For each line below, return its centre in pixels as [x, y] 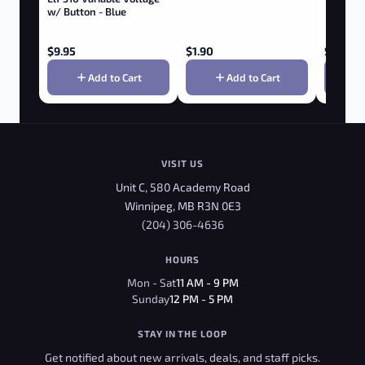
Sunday [151, 298]
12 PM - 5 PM [201, 298]
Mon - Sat [151, 282]
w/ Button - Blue [87, 11]
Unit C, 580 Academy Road [182, 187]
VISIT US [182, 163]
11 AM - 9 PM [207, 282]
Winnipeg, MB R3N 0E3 [182, 205]
